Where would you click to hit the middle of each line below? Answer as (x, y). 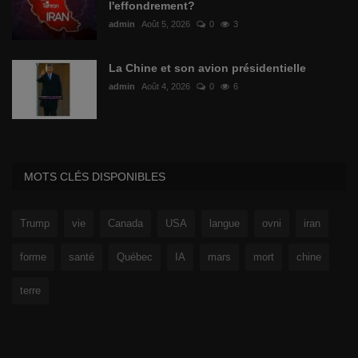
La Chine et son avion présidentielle (207, 68)
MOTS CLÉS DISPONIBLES (95, 176)
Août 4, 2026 (166, 86)
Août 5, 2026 (166, 24)
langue (225, 223)
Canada (125, 223)
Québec (135, 257)
